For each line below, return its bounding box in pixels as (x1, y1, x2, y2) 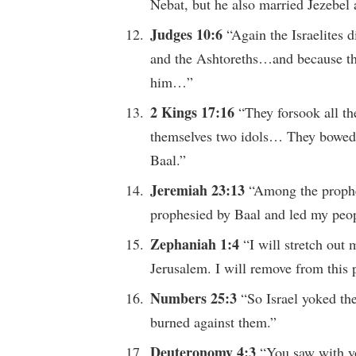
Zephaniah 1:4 (150, 234, 244, 255)
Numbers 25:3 (150, 287, 242, 308)
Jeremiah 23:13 (150, 180, 250, 201)
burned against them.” (150, 311, 277, 331)
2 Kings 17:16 (150, 102, 239, 123)
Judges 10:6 (150, 24, 227, 45)
